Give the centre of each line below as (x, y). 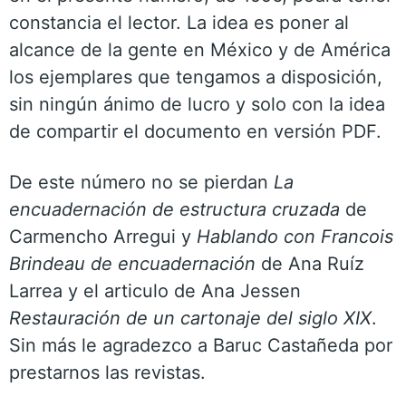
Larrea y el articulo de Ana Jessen (155, 291)
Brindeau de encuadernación (132, 264)
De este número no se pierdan (141, 182)
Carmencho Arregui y (103, 237)
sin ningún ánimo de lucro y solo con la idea (197, 104)
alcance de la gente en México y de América (200, 50)
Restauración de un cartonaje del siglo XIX (190, 318)
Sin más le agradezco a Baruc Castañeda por (201, 345)
